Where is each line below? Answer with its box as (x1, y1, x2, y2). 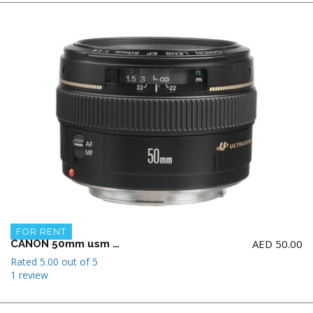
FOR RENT (16, 226, 66, 238)
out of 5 (59, 255, 98, 269)
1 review (10, 268, 48, 282)
